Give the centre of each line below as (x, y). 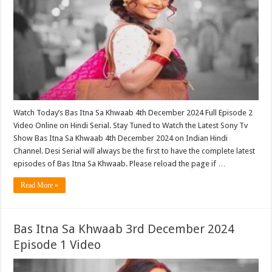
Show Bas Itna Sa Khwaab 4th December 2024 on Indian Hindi (121, 138)
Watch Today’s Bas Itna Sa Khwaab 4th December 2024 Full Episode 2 (133, 113)
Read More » (40, 185)
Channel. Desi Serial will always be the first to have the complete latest (134, 151)
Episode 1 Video (57, 245)
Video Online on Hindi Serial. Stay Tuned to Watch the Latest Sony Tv (131, 126)
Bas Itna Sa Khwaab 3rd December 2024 (124, 229)
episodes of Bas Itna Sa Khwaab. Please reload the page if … (120, 164)
